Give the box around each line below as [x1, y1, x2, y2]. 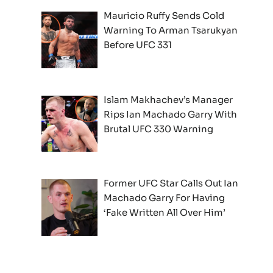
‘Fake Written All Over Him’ [104, 207, 226, 219]
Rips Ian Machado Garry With [104, 108, 238, 120]
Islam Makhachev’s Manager [104, 93, 233, 105]
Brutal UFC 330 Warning [104, 122, 214, 135]
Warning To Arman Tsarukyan [104, 24, 238, 36]
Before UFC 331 [104, 38, 172, 51]
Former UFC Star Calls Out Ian [104, 177, 239, 190]
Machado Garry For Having [104, 192, 225, 204]
